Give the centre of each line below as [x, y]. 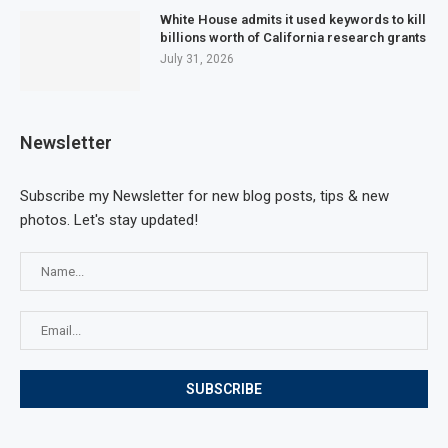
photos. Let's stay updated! [109, 219]
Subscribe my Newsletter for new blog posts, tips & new [204, 195]
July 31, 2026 [197, 58]
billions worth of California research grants [293, 37]
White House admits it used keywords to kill [293, 19]
